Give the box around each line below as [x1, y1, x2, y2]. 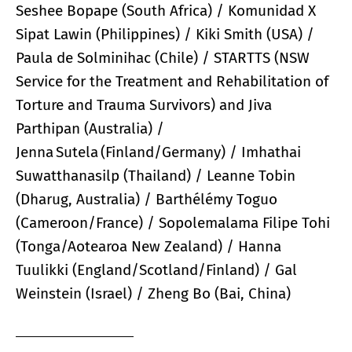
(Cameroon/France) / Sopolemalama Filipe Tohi [16, 213, 330, 232]
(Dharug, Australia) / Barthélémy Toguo [16, 189, 277, 208]
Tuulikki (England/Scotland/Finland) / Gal [16, 260, 297, 279]
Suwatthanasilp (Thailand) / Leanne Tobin [16, 166, 295, 185]
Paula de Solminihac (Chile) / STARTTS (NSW [16, 48, 310, 67]
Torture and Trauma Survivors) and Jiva [16, 95, 272, 114]
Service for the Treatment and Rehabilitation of [16, 71, 328, 90]
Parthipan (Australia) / [16, 119, 164, 137]
